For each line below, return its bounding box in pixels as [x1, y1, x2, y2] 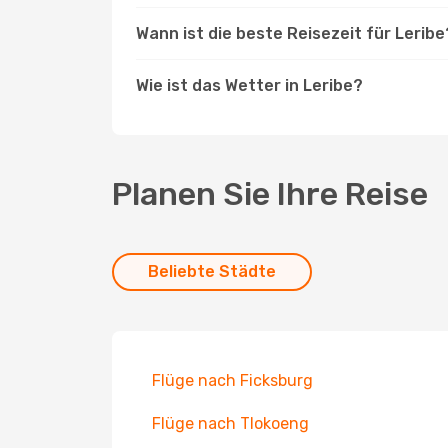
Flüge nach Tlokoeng [152, 414, 309, 433]
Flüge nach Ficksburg [152, 371, 313, 390]
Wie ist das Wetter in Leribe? [136, 76, 363, 95]
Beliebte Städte [148, 262, 276, 281]
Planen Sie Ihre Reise [112, 175, 428, 213]
